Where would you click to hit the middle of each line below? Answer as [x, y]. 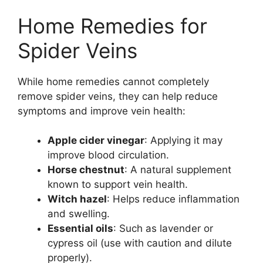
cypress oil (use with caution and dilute [140, 243]
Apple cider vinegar [96, 140]
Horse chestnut [86, 170]
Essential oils [80, 228]
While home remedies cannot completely [113, 81]
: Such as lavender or [163, 228]
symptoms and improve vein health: [102, 111]
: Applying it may [183, 140]
